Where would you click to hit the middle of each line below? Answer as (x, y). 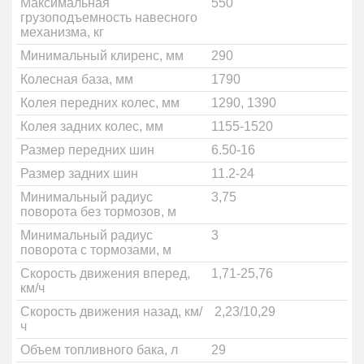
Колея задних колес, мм (92, 126)
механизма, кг (62, 32)
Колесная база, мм (77, 79)
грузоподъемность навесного (109, 17)
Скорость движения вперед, (105, 273)
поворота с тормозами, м (96, 250)
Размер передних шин (87, 150)
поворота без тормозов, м (98, 212)
